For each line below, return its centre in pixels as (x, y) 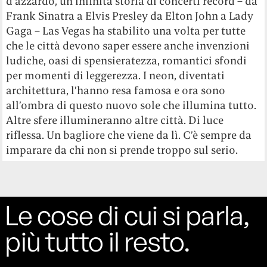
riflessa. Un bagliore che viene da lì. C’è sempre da (129, 135)
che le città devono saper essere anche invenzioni (128, 46)
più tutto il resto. (98, 241)
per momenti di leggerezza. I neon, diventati (116, 76)
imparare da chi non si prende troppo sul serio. (122, 150)
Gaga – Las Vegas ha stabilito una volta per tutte (126, 31)
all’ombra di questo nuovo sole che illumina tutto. (131, 105)
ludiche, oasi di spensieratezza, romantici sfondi (127, 61)
